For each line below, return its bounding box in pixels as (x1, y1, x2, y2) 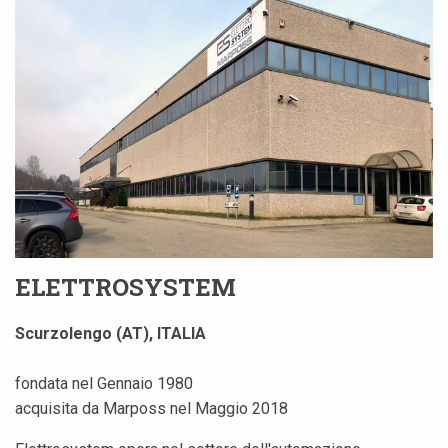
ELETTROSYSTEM (15, 270, 236, 303)
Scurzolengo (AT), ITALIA (15, 323, 206, 343)
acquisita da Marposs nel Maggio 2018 (15, 398, 288, 418)
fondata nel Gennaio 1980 (15, 373, 193, 393)
